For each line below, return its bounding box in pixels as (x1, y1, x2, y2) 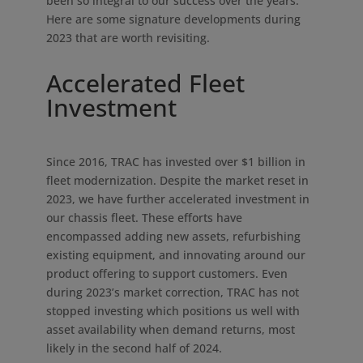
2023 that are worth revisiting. (45, 30, 210, 45)
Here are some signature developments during (45, 11, 301, 27)
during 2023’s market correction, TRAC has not (45, 284, 299, 300)
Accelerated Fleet (45, 66, 245, 100)
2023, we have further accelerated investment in (45, 191, 310, 207)
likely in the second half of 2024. (45, 340, 222, 356)
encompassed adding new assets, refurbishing (45, 228, 301, 244)
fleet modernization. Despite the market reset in (45, 173, 309, 188)
